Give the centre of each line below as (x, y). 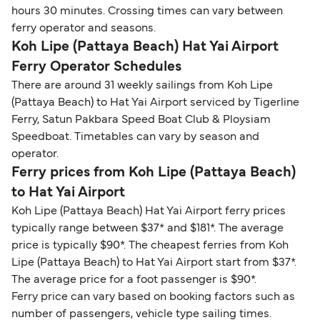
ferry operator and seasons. (84, 29)
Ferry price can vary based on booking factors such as (153, 297)
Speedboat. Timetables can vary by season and (135, 137)
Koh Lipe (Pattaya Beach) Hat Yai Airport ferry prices (149, 212)
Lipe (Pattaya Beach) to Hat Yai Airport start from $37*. (154, 263)
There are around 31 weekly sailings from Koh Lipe (142, 86)
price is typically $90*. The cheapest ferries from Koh (150, 246)
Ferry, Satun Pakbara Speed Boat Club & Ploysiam (141, 120)
